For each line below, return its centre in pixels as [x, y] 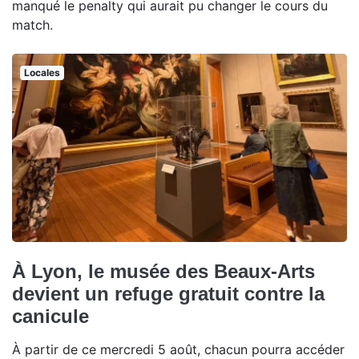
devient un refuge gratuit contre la [168, 293]
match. [32, 24]
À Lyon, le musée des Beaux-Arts [163, 271]
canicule [50, 316]
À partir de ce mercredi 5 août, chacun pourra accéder [178, 349]
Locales [42, 72]
